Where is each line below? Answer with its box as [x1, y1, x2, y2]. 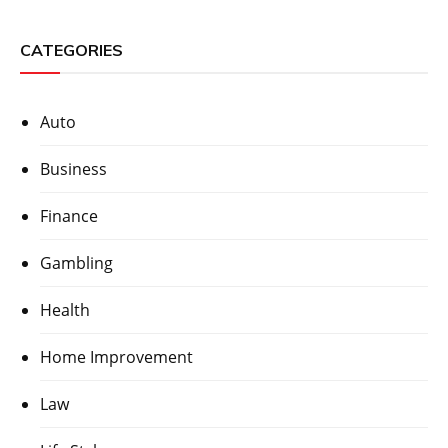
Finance [40, 205, 98, 228]
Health [40, 299, 90, 322]
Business [40, 158, 107, 181]
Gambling [40, 252, 113, 275]
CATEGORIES [20, 40, 123, 61]
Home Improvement [40, 346, 193, 369]
